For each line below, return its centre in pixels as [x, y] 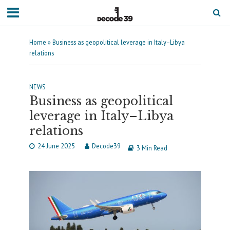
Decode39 [106, 146]
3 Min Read [152, 148]
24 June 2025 [56, 146]
